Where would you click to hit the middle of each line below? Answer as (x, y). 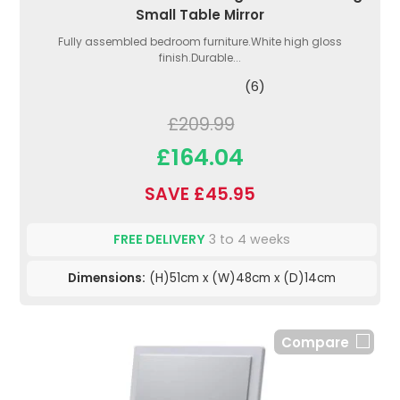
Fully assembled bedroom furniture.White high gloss (200, 42)
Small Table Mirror (200, 15)
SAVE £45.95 (200, 195)
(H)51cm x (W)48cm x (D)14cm (241, 279)
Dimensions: (107, 279)
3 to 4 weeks (248, 240)
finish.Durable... (200, 58)
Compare (315, 343)
